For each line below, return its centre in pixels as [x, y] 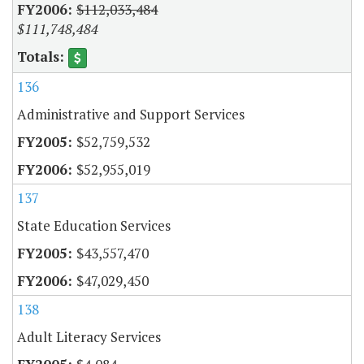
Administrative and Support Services [131, 115]
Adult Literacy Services [89, 337]
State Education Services [94, 226]
